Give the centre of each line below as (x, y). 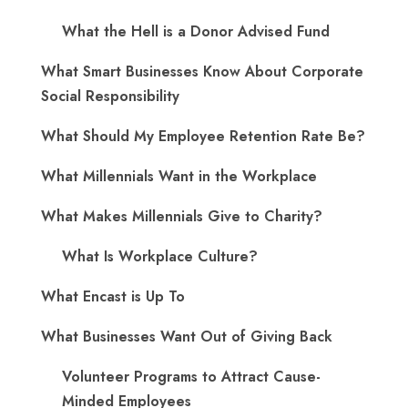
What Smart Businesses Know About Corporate (202, 72)
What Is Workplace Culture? (160, 257)
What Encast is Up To (113, 297)
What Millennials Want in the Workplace (179, 177)
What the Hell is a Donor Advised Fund (196, 32)
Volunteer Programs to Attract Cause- (191, 377)
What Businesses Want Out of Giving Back (187, 337)
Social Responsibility (110, 97)
